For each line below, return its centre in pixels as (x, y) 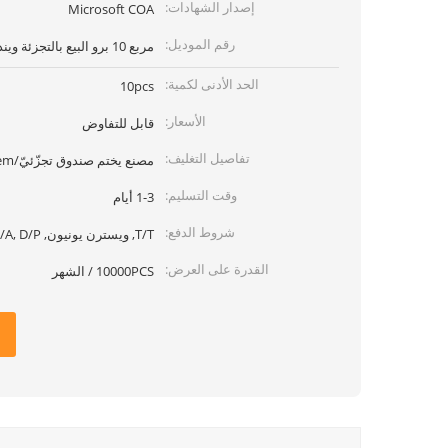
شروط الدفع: (200, 232)
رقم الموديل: (200, 44)
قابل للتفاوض (118, 123)
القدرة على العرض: (217, 269)
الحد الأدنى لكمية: (212, 84)
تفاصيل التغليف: (207, 158)
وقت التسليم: (201, 195)
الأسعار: (185, 121)
